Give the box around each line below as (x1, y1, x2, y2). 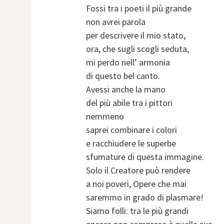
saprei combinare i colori (86, 124, 177, 136)
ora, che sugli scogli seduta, (86, 43, 189, 55)
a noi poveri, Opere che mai (86, 178, 186, 190)
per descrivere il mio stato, (86, 29, 185, 41)
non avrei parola (86, 16, 145, 28)
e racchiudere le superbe (86, 137, 176, 149)
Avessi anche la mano (86, 83, 165, 95)
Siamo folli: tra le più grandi (86, 205, 188, 217)
